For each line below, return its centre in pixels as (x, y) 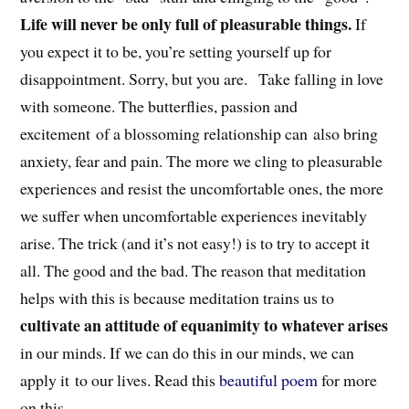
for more (348, 380)
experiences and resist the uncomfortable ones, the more (202, 189)
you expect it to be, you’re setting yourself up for (176, 52)
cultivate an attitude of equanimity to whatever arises (204, 325)
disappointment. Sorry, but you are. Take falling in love (202, 79)
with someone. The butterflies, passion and (159, 106)
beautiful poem (269, 380)
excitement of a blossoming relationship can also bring (199, 134)
